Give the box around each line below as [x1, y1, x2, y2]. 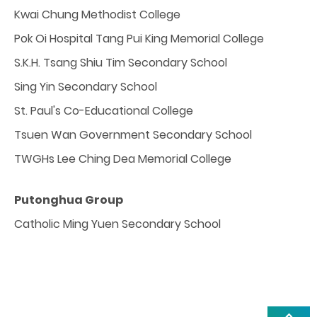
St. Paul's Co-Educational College [14, 102, 193, 119]
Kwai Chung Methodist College [14, 6, 180, 23]
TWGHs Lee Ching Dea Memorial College [14, 150, 231, 167]
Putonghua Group [14, 191, 123, 208]
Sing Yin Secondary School [14, 78, 157, 95]
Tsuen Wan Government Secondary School [14, 126, 252, 143]
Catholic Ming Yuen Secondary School [14, 215, 221, 232]
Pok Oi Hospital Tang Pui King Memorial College [14, 30, 264, 47]
